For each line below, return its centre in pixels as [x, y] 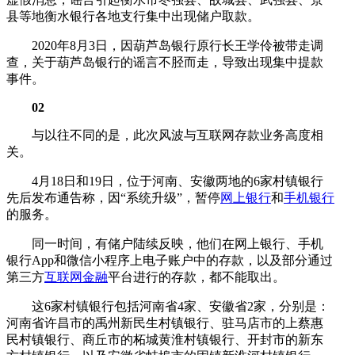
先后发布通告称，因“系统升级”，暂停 [113, 197]
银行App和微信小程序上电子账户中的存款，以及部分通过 [170, 260]
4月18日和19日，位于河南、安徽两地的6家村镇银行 [177, 181]
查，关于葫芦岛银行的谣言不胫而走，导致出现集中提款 [165, 62]
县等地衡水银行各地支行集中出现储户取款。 [133, 16]
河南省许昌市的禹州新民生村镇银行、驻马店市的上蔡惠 [165, 323]
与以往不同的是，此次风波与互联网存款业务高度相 [177, 135]
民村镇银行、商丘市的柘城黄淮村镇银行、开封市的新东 [165, 339]
